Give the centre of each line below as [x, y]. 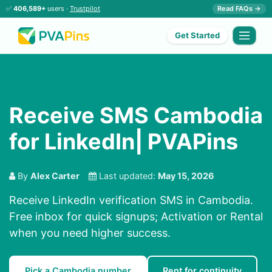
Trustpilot [85, 8]
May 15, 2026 [186, 176]
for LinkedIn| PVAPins [124, 142]
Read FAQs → [239, 8]
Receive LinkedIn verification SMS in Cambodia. [131, 200]
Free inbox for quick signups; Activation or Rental [136, 217]
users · [58, 8]
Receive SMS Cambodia [136, 116]
